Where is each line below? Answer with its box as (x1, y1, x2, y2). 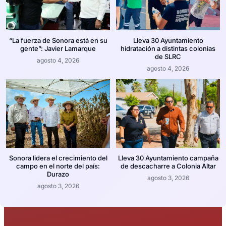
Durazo (47, 169, 69, 178)
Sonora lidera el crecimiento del (9, 153, 107, 162)
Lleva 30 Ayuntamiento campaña (118, 153, 218, 162)
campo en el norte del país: (16, 161, 100, 170)
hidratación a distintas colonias (121, 44, 215, 52)
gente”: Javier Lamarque (20, 44, 96, 52)
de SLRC (155, 52, 181, 61)
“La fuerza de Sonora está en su (9, 36, 107, 44)
